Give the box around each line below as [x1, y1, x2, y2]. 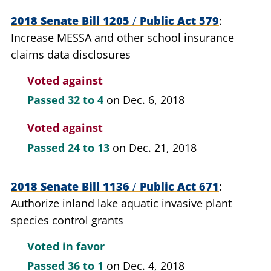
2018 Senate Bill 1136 [11, 178, 132, 194]
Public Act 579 [137, 13, 219, 28]
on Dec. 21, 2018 [113, 140, 197, 155]
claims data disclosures [11, 47, 131, 62]
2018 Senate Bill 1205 [11, 13, 132, 28]
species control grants [11, 212, 123, 227]
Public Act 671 [137, 178, 219, 194]
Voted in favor [27, 238, 105, 253]
